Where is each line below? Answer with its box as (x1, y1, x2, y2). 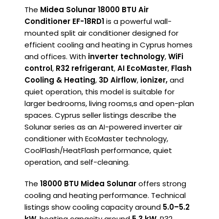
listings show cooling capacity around (24, 202, 163, 213)
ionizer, (140, 75, 168, 86)
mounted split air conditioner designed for (24, 28, 178, 39)
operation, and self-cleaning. (24, 157, 130, 168)
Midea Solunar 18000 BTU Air (40, 4, 149, 15)
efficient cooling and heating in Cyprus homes (24, 40, 193, 50)
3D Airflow (99, 75, 137, 86)
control (24, 63, 52, 74)
